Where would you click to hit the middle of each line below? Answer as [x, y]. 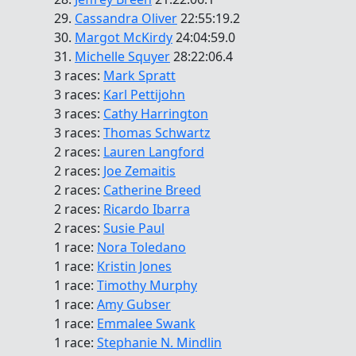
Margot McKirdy [124, 38]
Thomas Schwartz [157, 133]
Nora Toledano [141, 248]
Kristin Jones [134, 267]
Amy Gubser [134, 305]
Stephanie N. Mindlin [159, 343]
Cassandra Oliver [126, 19]
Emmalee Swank [146, 324]
